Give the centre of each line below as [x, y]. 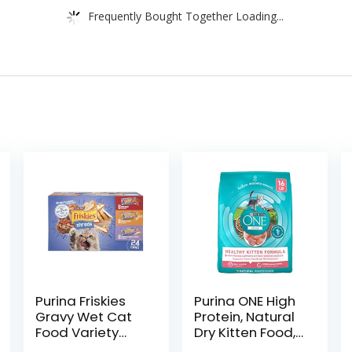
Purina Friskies [80, 301]
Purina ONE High [245, 301]
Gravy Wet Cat [83, 317]
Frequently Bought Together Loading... [186, 15]
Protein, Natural [245, 317]
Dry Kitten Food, [245, 332]
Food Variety [77, 332]
